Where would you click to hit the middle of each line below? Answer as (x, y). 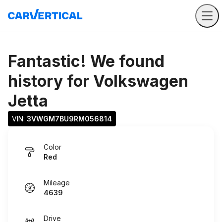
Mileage (57, 183)
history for (51, 81)
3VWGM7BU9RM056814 (69, 119)
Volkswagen (141, 81)
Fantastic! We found (86, 61)
